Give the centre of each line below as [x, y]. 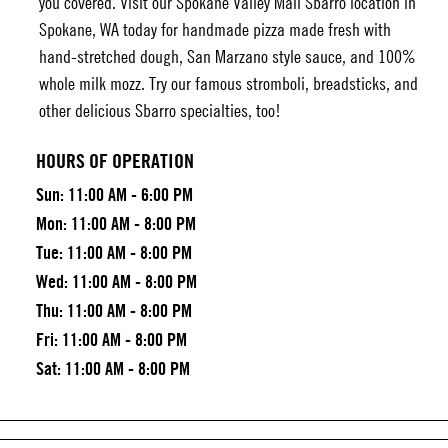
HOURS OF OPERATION [115, 160]
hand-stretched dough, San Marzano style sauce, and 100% [227, 56]
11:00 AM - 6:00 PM [128, 193]
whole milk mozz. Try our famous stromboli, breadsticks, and [228, 83]
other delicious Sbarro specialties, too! [159, 110]
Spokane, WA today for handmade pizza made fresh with [214, 29]
